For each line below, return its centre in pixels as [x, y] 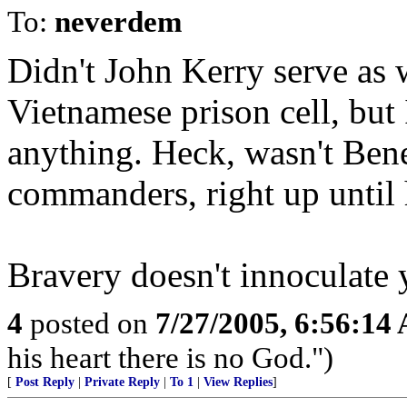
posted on [89, 323]
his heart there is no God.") [170, 357]
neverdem [118, 21]
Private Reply [122, 382]
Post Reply [45, 382]
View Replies [238, 382]
